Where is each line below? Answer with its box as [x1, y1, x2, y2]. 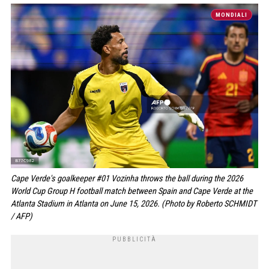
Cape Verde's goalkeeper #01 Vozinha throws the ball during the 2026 [11, 174, 243, 184]
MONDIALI [216, 11, 248, 19]
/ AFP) [11, 211, 32, 222]
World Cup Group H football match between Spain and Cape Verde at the [11, 186, 253, 197]
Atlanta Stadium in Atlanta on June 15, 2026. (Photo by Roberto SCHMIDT [11, 199, 256, 210]
